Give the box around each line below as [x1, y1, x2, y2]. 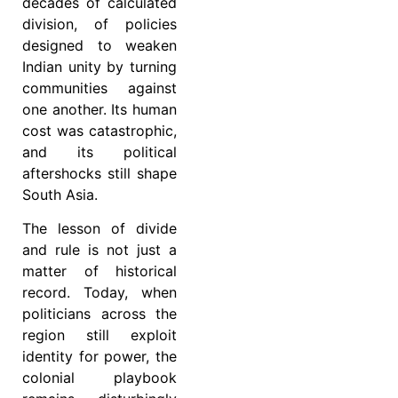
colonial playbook [22, 368, 177, 386]
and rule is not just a [22, 240, 177, 259]
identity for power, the [22, 346, 177, 365]
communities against [22, 78, 177, 97]
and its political [22, 142, 177, 161]
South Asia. [22, 185, 98, 203]
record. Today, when [22, 283, 177, 301]
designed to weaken [22, 36, 177, 54]
